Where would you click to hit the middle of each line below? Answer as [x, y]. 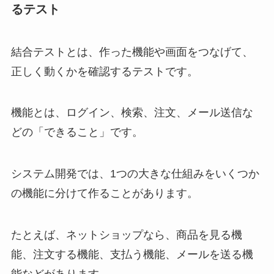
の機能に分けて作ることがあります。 [104, 194]
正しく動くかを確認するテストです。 [104, 71]
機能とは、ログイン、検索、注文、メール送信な [132, 113]
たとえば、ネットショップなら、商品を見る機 [126, 235]
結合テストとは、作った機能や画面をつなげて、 [132, 52]
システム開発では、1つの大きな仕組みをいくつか [135, 174]
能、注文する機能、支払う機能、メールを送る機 [132, 255]
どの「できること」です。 [77, 132]
